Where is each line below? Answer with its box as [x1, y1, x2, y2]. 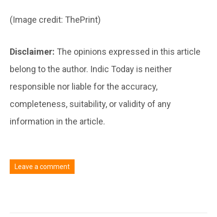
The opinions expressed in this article [57, 46, 201, 57]
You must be [10, 194, 50, 202]
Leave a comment [15, 162, 70, 170]
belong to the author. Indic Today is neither [10, 63, 172, 74]
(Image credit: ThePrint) [10, 14, 101, 25]
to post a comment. [77, 194, 139, 202]
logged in [50, 194, 77, 202]
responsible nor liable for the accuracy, [10, 81, 157, 92]
